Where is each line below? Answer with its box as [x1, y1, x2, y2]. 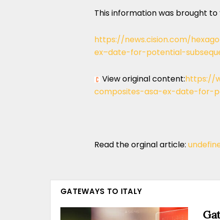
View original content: [100, 73, 185, 84]
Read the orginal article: [94, 139, 188, 150]
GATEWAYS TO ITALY [60, 186, 142, 196]
